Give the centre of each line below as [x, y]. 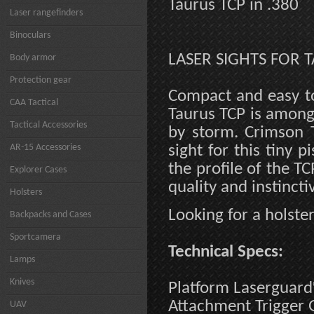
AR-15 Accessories [45, 148]
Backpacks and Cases [50, 215]
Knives [22, 282]
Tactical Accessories [48, 125]
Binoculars [30, 35]
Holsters [26, 192]
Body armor [33, 58]
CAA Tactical [34, 103]
